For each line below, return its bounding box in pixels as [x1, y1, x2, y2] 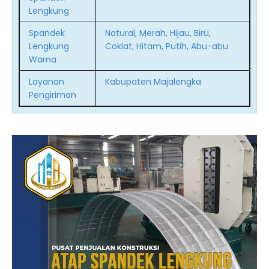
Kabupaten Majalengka [105, 76, 201, 88]
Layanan [29, 76, 64, 88]
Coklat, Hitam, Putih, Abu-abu [105, 40, 228, 52]
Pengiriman [29, 89, 76, 101]
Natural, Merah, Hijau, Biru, [105, 27, 211, 39]
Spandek [29, 27, 65, 39]
